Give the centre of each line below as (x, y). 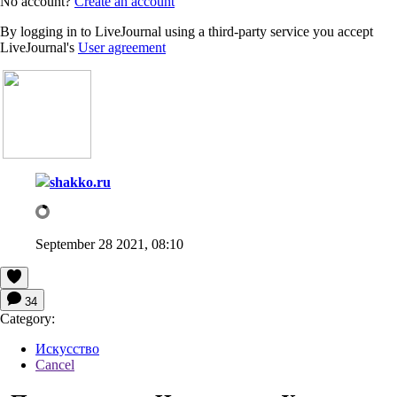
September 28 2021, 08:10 (109, 244)
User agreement (122, 47)
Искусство (67, 348)
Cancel (55, 364)
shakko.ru (80, 182)
